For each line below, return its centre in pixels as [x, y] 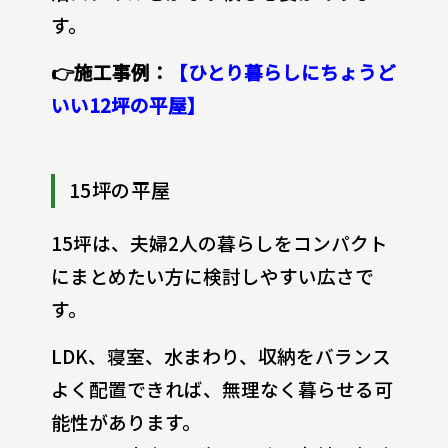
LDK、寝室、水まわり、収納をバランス [220, 356]
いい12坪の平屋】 [128, 104]
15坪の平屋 [119, 190]
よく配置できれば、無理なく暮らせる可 [221, 389]
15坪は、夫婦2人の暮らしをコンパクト [219, 243]
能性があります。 [125, 422]
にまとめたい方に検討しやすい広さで [212, 276]
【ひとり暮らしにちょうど [282, 71]
